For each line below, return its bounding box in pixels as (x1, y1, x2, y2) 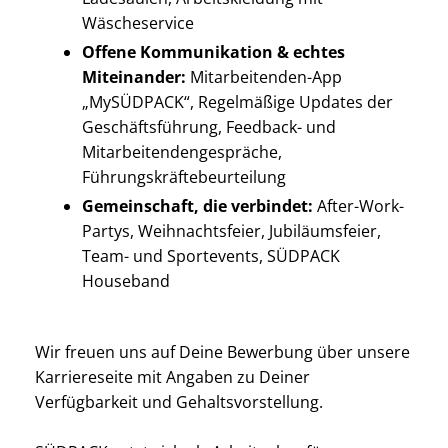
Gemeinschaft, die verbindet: (82, 195, 313, 218)
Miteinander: (82, 66, 186, 89)
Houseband (82, 270, 170, 293)
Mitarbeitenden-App (186, 66, 342, 89)
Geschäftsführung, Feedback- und (82, 116, 336, 139)
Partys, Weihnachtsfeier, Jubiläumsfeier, (82, 220, 381, 243)
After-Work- (313, 195, 404, 218)
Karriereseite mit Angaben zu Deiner (35, 366, 310, 389)
